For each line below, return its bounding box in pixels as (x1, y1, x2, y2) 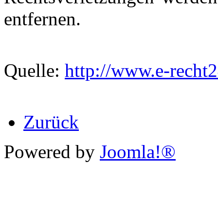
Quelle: (4, 59, 65, 81)
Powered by (4, 141, 100, 162)
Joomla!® (100, 141, 176, 162)
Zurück (23, 111, 79, 132)
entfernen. (4, 8, 81, 29)
